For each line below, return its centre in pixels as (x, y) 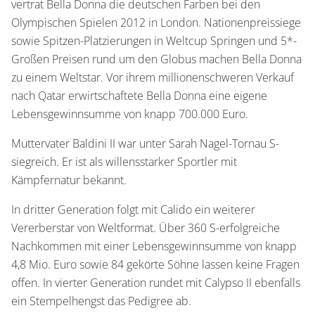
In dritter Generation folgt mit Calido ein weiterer (133, 209)
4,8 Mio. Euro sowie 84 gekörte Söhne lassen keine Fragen (155, 264)
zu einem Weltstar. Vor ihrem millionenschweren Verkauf (153, 77)
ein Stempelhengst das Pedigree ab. (101, 301)
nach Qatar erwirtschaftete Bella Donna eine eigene (139, 95)
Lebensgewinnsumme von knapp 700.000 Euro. (130, 114)
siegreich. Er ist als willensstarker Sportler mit (124, 161)
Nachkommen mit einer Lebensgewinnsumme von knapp (154, 246)
